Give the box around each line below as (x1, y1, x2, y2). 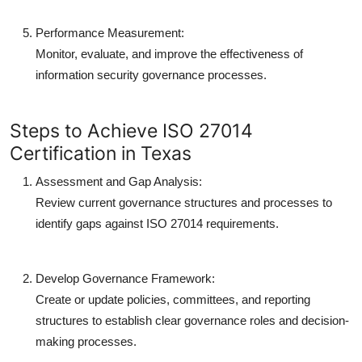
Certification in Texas (10, 141, 192, 165)
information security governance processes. (36, 67, 267, 82)
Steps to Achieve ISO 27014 (10, 118, 253, 142)
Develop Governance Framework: (36, 271, 215, 285)
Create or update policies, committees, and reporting (36, 292, 310, 306)
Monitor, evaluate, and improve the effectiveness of (36, 46, 303, 61)
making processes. (36, 334, 137, 348)
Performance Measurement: (36, 25, 184, 40)
